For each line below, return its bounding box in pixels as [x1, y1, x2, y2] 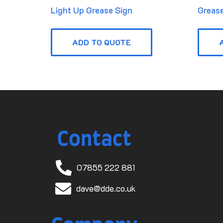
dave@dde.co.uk [76, 183, 136, 194]
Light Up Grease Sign [51, 4, 132, 15]
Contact [57, 129, 132, 150]
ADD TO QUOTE [72, 36, 131, 47]
